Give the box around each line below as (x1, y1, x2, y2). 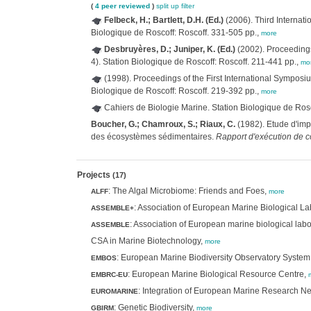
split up (155, 2, 179, 10)
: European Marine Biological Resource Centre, (127, 269, 308, 279)
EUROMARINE (90, 287, 138, 295)
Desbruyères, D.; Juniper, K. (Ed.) (103, 44, 235, 54)
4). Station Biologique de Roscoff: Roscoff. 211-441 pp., (90, 57, 301, 67)
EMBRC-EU (90, 271, 128, 278)
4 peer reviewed (94, 2, 150, 10)
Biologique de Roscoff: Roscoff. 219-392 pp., (90, 86, 261, 96)
